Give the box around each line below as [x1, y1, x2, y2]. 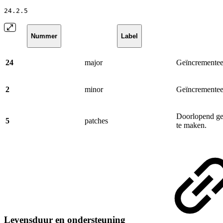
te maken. [176, 120, 207, 129]
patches [85, 116, 108, 125]
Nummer [31, 32, 57, 40]
